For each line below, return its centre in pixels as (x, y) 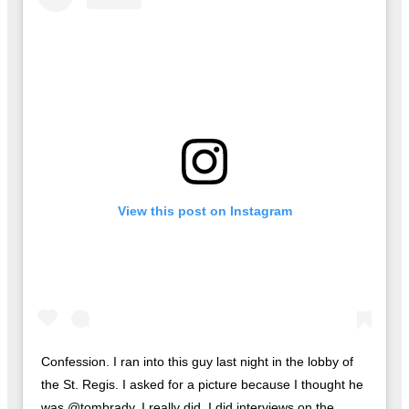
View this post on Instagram (204, 211)
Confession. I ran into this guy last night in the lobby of (197, 362)
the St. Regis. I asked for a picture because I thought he (202, 385)
